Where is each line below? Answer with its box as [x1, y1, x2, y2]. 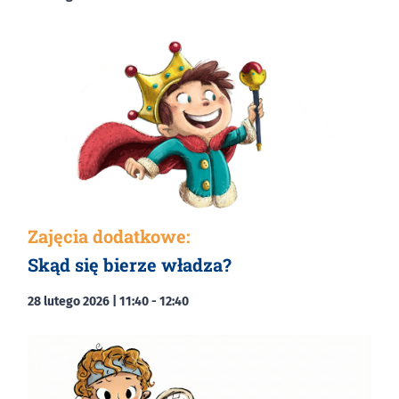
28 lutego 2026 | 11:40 [28, 293, 149, 309]
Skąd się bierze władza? [28, 252, 232, 276]
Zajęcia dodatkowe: [28, 224, 190, 248]
